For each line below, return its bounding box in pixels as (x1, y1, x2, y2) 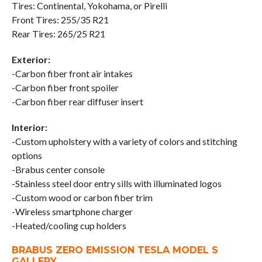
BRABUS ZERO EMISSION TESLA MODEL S (11, 244, 218, 256)
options (11, 150, 42, 161)
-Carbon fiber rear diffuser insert (11, 96, 143, 108)
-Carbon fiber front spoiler (11, 82, 119, 94)
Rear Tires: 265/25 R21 (11, 28, 105, 40)
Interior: (11, 122, 47, 133)
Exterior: (11, 54, 50, 65)
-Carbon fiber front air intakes (11, 68, 133, 80)
